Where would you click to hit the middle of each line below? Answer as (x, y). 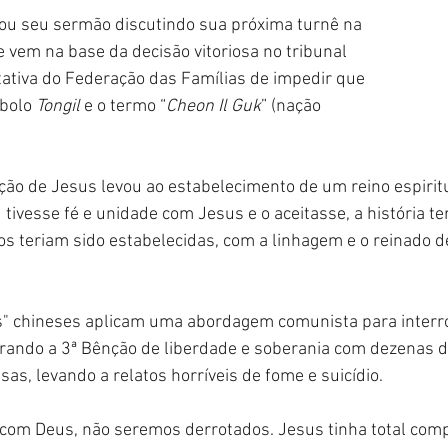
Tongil (58, 106)
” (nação (293, 106)
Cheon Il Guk (213, 106)
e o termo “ (123, 106)
